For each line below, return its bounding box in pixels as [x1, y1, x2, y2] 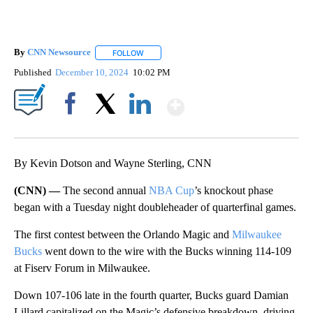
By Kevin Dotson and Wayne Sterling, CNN [14, 156, 212, 169]
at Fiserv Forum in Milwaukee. [14, 261, 150, 274]
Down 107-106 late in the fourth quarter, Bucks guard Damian [14, 289, 289, 301]
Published [14, 66, 52, 78]
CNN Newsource [27, 47, 91, 58]
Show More [183, 88, 294, 114]
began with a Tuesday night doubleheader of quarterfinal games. [14, 201, 296, 213]
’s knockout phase [194, 184, 273, 196]
